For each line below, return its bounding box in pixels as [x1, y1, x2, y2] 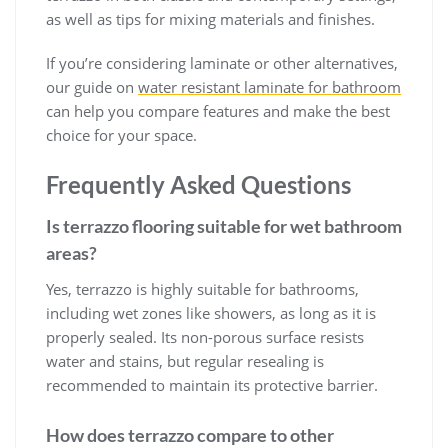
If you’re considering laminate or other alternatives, [46, 53, 398, 74]
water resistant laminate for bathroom [138, 77, 401, 98]
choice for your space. [46, 125, 197, 146]
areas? [46, 242, 97, 265]
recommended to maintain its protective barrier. [46, 375, 378, 396]
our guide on [46, 77, 138, 98]
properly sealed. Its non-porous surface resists [46, 327, 364, 348]
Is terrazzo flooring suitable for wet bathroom [46, 215, 402, 238]
